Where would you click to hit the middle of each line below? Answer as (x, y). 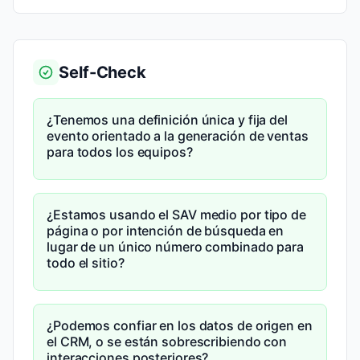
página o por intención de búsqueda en (166, 231)
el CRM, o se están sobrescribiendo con (167, 342)
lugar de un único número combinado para (176, 247)
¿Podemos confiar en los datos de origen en (180, 325)
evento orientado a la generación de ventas (178, 136)
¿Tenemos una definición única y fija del (167, 120)
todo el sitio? (86, 263)
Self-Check (102, 72)
